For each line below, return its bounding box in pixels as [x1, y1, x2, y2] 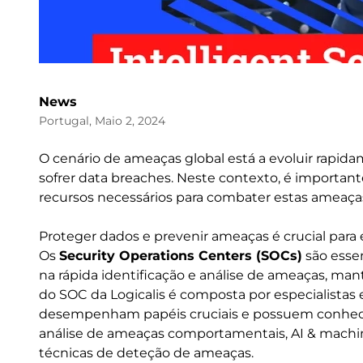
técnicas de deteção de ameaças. [39, 345, 254, 361]
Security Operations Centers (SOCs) [59, 248, 302, 263]
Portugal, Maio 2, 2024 [39, 113, 165, 128]
